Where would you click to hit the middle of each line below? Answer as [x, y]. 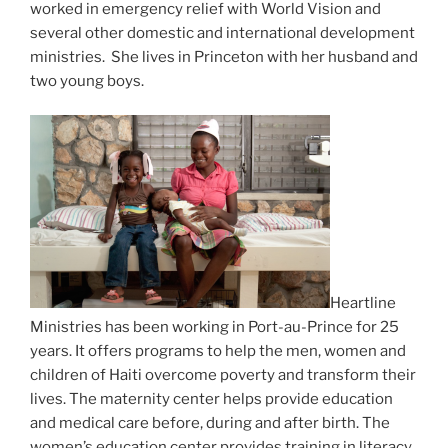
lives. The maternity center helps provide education [211, 399]
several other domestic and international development [222, 32]
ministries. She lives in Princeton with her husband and [224, 56]
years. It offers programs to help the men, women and [218, 351]
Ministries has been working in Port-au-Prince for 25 [214, 327]
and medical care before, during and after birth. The [210, 423]
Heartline [363, 303]
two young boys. [87, 80]
